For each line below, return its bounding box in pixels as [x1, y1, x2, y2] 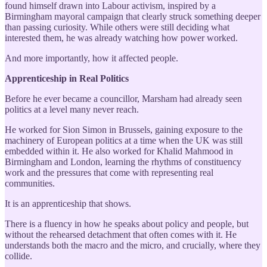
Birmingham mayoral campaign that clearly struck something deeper [5, 11, 260, 21]
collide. [5, 250, 32, 261]
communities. [5, 178, 55, 188]
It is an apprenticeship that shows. [5, 198, 131, 209]
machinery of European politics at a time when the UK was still [5, 135, 243, 145]
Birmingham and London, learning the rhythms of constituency [5, 156, 241, 167]
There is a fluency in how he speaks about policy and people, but [5, 218, 249, 229]
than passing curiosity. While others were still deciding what [5, 21, 229, 32]
